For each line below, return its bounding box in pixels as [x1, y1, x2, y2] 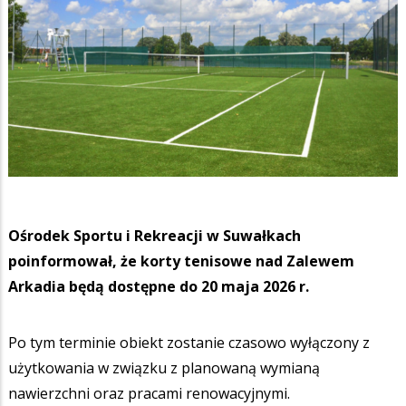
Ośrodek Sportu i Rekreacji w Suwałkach [8, 225, 301, 246]
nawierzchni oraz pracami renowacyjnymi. [8, 382, 290, 403]
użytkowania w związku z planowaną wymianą [8, 357, 320, 378]
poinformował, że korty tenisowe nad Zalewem [8, 250, 354, 271]
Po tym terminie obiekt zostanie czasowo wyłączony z [8, 332, 370, 353]
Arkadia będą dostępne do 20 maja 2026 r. [8, 275, 313, 296]
